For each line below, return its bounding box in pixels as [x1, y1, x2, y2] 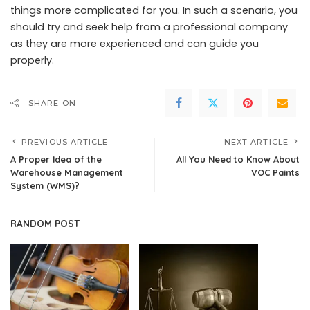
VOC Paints [251, 166, 300, 178]
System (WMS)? [10, 179, 80, 191]
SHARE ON [28, 98, 76, 108]
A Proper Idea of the [10, 153, 102, 165]
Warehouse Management [10, 166, 123, 178]
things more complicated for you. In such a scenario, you [10, 3, 298, 17]
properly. [10, 53, 54, 67]
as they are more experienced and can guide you [10, 36, 259, 51]
